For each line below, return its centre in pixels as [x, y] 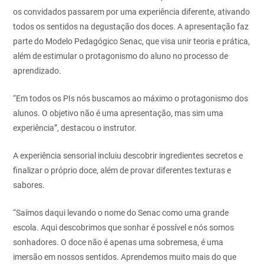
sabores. [29, 185]
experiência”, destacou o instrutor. [76, 128]
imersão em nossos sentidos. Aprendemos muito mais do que [125, 257]
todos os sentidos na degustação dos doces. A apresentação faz [131, 26]
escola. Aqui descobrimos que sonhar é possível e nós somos [124, 227]
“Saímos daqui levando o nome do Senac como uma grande [121, 212]
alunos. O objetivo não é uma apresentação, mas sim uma [118, 113]
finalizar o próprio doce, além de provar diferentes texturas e [122, 170]
